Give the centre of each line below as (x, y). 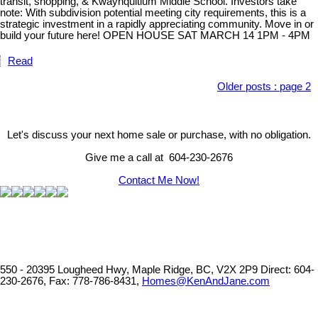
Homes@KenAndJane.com (206, 281)
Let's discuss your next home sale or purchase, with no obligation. (159, 135)
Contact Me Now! (159, 180)
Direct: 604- (287, 269)
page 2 (295, 86)
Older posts (244, 86)
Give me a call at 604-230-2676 (159, 157)
